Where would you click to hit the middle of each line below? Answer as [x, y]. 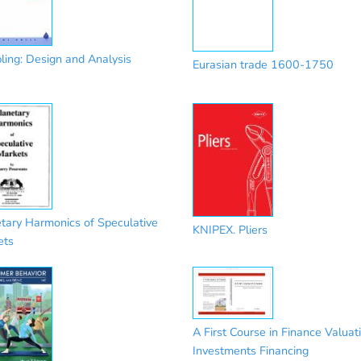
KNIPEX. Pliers [230, 230]
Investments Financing [251, 350]
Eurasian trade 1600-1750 [263, 65]
